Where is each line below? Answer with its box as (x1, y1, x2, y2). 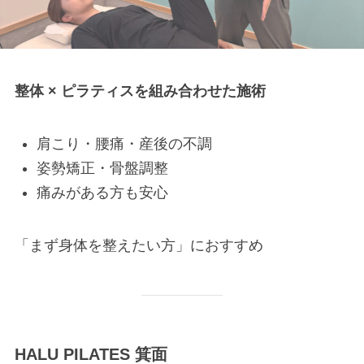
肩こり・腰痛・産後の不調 (36, 135, 212, 152)
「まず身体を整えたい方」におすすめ (14, 237, 263, 254)
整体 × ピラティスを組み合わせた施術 (14, 82, 266, 99)
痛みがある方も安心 (36, 184, 168, 201)
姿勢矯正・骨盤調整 (36, 160, 168, 177)
